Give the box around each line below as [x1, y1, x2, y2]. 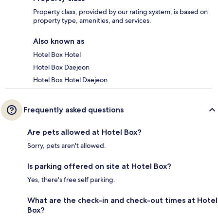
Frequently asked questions [23, 105, 124, 115]
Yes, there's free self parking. [27, 175, 115, 184]
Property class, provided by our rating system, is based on [33, 7, 208, 17]
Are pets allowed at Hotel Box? [27, 127, 142, 137]
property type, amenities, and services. [33, 16, 151, 25]
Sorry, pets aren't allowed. [27, 141, 106, 150]
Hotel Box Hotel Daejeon [33, 75, 108, 85]
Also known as [33, 36, 84, 46]
